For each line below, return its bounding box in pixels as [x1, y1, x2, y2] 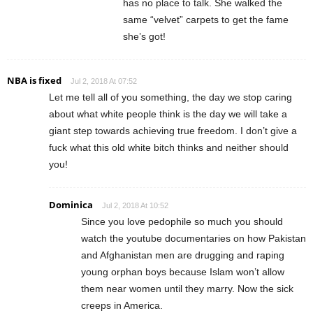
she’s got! [123, 30, 166, 42]
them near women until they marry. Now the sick [81, 282, 293, 294]
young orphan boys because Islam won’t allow [81, 265, 284, 277]
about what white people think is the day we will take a [49, 108, 287, 119]
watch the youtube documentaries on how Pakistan [81, 232, 306, 244]
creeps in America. [81, 299, 163, 311]
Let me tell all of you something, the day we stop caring [49, 91, 292, 103]
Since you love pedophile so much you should [81, 215, 283, 227]
